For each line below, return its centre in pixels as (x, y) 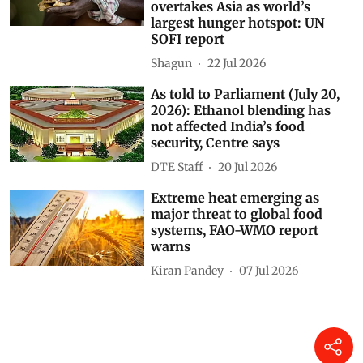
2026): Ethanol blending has (241, 143)
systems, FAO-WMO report (235, 263)
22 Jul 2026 (237, 95)
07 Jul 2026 (269, 303)
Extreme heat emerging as (235, 231)
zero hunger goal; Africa (228, 23)
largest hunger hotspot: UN (238, 56)
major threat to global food (237, 247)
